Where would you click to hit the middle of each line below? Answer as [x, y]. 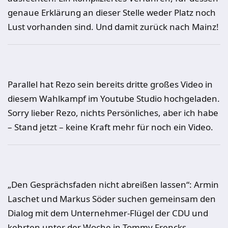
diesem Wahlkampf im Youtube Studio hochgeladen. [114, 98]
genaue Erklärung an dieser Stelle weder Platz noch [112, 12]
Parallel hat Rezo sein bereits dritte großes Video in [110, 84]
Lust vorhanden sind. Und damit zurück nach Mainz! [113, 27]
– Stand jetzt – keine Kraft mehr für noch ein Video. [110, 127]
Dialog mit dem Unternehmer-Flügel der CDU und [108, 213]
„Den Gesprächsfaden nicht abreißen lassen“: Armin [113, 184]
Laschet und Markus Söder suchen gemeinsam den [112, 199]
